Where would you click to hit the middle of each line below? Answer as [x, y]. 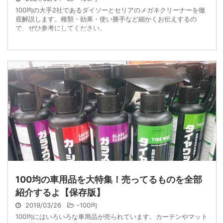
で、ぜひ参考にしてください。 [61, 28]
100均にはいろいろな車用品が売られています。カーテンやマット [111, 217]
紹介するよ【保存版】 [60, 193]
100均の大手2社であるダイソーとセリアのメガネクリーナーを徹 [110, 10]
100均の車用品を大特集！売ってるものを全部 [109, 180]
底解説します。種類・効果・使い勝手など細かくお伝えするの [106, 19]
